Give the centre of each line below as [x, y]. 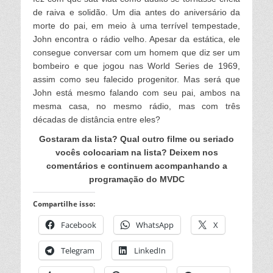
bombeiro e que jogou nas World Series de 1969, [136, 66]
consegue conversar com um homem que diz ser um [136, 53]
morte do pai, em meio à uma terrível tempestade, [136, 26]
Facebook [79, 225]
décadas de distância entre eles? [97, 120]
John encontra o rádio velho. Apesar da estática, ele [136, 39]
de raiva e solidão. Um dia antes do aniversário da [136, 12]
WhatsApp [155, 225]
